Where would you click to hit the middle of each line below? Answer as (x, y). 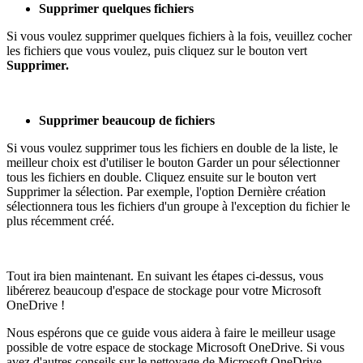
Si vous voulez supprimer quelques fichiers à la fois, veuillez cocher (179, 36)
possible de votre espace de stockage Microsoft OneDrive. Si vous (175, 348)
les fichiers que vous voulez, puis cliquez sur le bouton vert (157, 51)
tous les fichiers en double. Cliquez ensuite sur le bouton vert (161, 177)
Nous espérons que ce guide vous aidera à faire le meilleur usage (171, 333)
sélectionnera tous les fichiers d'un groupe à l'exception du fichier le (178, 207)
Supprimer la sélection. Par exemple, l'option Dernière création (166, 192)
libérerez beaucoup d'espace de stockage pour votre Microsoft (164, 291)
